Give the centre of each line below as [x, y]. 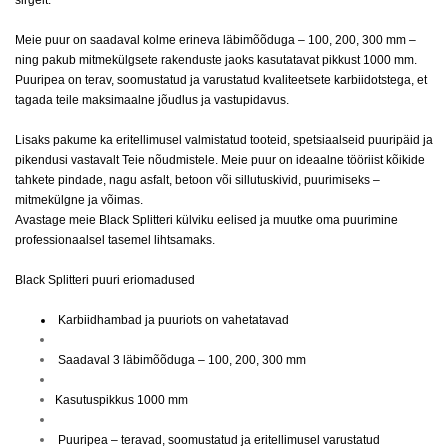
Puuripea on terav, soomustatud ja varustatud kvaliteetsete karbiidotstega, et [221, 80]
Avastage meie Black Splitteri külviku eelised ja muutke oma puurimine [206, 220]
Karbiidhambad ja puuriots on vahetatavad [173, 320]
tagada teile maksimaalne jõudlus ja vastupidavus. [152, 100]
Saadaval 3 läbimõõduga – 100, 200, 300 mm [182, 360]
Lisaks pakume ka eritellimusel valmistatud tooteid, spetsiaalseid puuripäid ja [224, 140]
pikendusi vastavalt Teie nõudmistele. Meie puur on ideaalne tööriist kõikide [220, 160]
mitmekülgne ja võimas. [79, 200]
